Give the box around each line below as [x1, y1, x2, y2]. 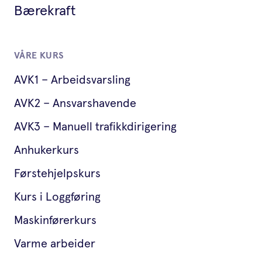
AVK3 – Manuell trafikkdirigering [14, 121, 177, 133]
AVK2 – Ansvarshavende [14, 98, 136, 110]
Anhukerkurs [14, 144, 79, 157]
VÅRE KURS [14, 51, 64, 61]
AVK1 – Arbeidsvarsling [14, 74, 130, 87]
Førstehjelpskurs [14, 168, 101, 180]
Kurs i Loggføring [14, 191, 101, 204]
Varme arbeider [14, 238, 95, 250]
